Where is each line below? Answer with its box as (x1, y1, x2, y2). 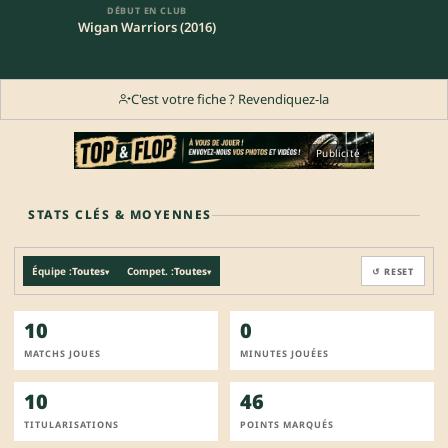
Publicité (316, 146, 360, 161)
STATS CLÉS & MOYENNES (28, 206, 212, 224)
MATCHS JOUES (24, 347, 101, 361)
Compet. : (127, 264, 174, 279)
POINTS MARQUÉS (240, 418, 334, 432)
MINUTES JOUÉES (240, 347, 329, 361)
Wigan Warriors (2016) (78, 18, 216, 36)
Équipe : (32, 264, 72, 279)
